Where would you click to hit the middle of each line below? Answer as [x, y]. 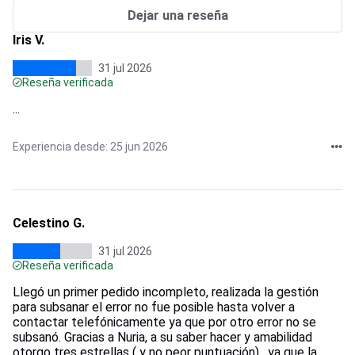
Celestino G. [49, 223]
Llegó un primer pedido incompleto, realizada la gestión [166, 292]
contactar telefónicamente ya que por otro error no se [164, 322]
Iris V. [29, 40]
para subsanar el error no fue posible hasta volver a [154, 307]
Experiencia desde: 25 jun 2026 [90, 146]
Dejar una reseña [177, 16]
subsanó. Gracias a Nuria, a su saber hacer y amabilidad [162, 337]
